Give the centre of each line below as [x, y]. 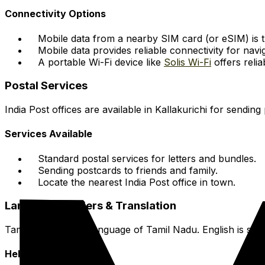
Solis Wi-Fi [188, 62]
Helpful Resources [48, 254]
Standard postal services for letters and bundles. [147, 158]
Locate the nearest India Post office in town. [137, 182]
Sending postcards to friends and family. [128, 170]
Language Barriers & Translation [91, 206]
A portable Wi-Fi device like [101, 62]
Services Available [49, 134]
